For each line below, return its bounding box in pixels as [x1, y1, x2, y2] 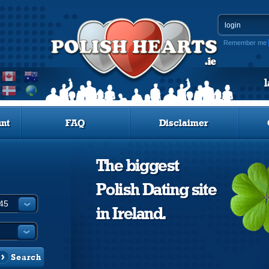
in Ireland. [96, 206, 166, 223]
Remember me [223, 39, 267, 46]
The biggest [96, 158, 179, 175]
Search [11, 253, 41, 262]
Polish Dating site [96, 182, 217, 199]
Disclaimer [159, 118, 208, 128]
